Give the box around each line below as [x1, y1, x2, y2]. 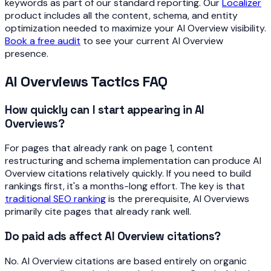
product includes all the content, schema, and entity [5, 8, 238, 22]
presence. [5, 47, 48, 60]
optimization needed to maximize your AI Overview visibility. [5, 21, 266, 34]
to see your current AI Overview [80, 34, 223, 47]
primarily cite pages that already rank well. [5, 205, 191, 218]
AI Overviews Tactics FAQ [5, 71, 168, 91]
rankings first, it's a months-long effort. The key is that [5, 180, 245, 193]
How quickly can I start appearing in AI [5, 102, 204, 117]
